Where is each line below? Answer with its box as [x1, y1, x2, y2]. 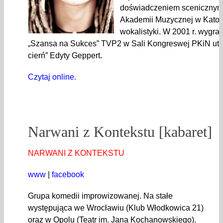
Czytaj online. [28, 73, 76, 82]
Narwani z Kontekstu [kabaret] [28, 123, 212, 140]
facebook [52, 170, 84, 179]
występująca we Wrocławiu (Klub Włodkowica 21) [28, 204, 204, 213]
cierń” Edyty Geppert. [28, 51, 102, 60]
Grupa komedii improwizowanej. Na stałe [28, 192, 173, 201]
